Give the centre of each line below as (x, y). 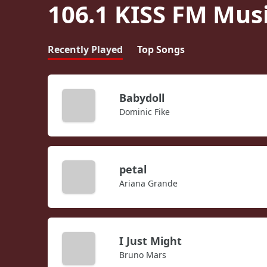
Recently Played (85, 50)
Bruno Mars (143, 255)
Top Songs (161, 50)
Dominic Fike (145, 112)
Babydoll (142, 98)
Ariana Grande (148, 184)
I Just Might (150, 241)
